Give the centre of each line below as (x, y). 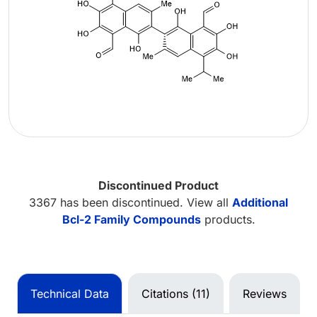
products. (228, 219)
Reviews (265, 293)
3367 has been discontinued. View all (131, 202)
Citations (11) (176, 293)
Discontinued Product (158, 185)
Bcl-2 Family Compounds (131, 219)
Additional (260, 202)
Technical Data (70, 293)
